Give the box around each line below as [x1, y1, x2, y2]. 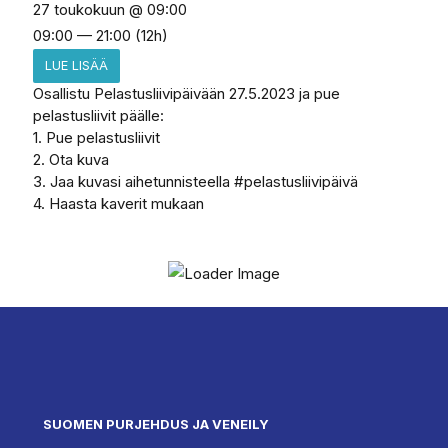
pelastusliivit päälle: [32, 105, 164, 125]
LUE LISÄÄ [44, 57, 108, 73]
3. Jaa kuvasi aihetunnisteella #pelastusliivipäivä [32, 171, 366, 191]
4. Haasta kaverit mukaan [32, 193, 204, 213]
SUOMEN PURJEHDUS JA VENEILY [43, 415, 269, 432]
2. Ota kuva [32, 149, 109, 169]
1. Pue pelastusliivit [32, 127, 164, 147]
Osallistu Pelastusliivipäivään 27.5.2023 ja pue [32, 83, 340, 103]
